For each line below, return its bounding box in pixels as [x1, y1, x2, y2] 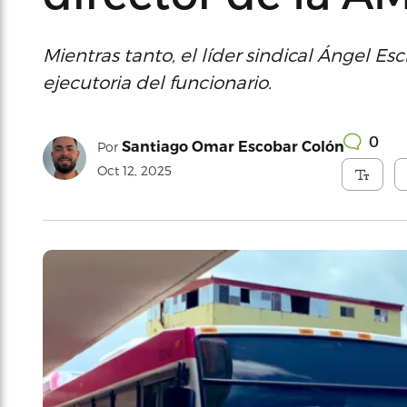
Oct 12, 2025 [97, 163, 172, 178]
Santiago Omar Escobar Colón [122, 138, 344, 155]
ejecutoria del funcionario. [43, 71, 272, 93]
